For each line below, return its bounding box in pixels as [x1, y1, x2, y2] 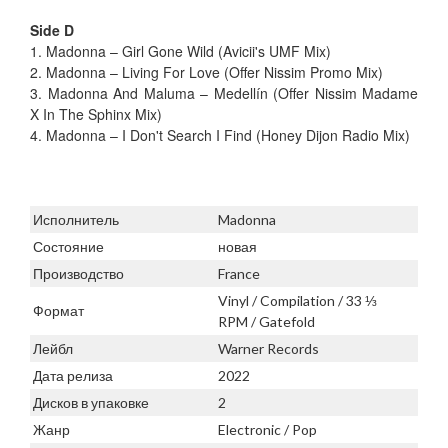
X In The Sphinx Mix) [30, 104, 162, 125]
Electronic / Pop [218, 421, 317, 439]
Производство [33, 265, 124, 283]
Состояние [33, 238, 104, 256]
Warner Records [218, 340, 319, 358]
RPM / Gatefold [218, 313, 315, 331]
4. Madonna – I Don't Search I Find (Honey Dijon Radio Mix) [30, 125, 410, 146]
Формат [33, 302, 84, 320]
